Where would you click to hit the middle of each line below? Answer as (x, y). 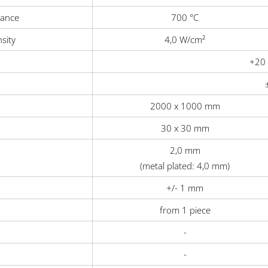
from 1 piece (185, 210)
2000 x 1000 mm (185, 106)
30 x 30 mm (185, 128)
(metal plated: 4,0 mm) (185, 166)
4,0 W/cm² (185, 40)
